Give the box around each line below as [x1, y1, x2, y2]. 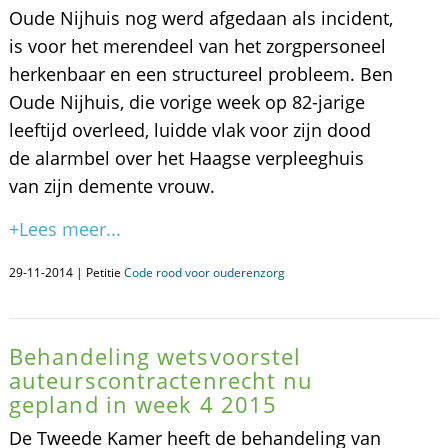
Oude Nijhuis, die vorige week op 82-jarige [8, 90, 365, 114]
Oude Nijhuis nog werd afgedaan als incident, [8, 6, 393, 30]
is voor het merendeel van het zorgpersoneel [8, 34, 386, 58]
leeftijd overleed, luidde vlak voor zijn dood [8, 118, 371, 142]
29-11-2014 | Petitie [8, 264, 124, 281]
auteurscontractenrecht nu [8, 365, 314, 395]
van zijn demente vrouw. [8, 174, 215, 198]
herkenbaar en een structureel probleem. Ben [8, 62, 393, 86]
